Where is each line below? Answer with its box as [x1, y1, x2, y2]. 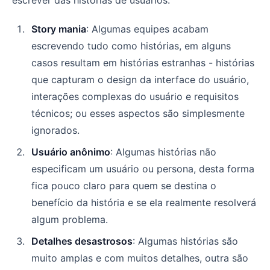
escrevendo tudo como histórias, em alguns [31, 39, 231, 52]
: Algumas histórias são [133, 234, 238, 247]
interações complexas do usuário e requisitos [31, 90, 239, 102]
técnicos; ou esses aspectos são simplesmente [31, 107, 245, 119]
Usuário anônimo [31, 145, 110, 158]
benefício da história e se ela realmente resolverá [31, 196, 256, 209]
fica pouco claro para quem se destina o [31, 179, 216, 192]
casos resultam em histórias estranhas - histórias [31, 56, 254, 69]
